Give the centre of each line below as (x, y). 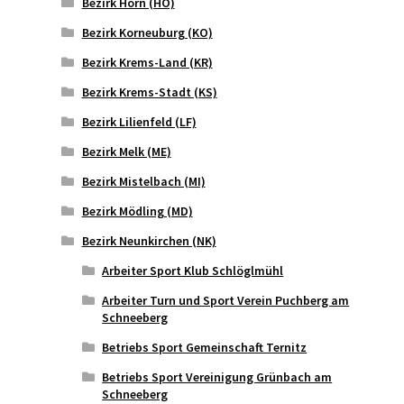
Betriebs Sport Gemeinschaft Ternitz (205, 348)
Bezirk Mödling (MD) (137, 211)
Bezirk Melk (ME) (126, 152)
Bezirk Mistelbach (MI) (143, 182)
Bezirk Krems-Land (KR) (147, 63)
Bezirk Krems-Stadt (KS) (149, 92)
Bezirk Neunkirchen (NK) (149, 241)
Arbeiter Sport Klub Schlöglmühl (193, 271)
